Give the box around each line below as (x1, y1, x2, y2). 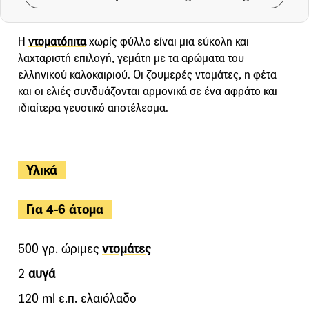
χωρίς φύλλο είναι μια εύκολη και (86, 34, 249, 49)
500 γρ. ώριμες (18, 240, 102, 257)
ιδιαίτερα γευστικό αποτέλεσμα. (18, 100, 168, 115)
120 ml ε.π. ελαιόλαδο (18, 290, 137, 306)
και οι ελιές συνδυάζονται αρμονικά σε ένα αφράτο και (18, 83, 277, 99)
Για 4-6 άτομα (26, 200, 103, 218)
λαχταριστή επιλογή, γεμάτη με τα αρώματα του (18, 50, 244, 66)
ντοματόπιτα (28, 34, 86, 49)
